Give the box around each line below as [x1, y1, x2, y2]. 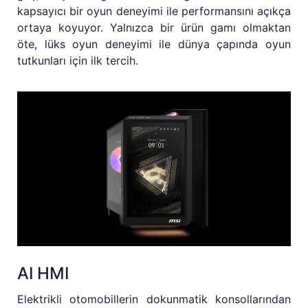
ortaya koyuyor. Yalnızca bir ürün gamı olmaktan [17, 20, 291, 34]
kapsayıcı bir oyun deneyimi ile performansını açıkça [17, 3, 291, 18]
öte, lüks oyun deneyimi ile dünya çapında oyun [17, 36, 291, 51]
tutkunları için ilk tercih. [17, 53, 138, 67]
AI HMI [17, 263, 69, 283]
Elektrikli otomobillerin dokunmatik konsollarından [17, 291, 291, 306]
